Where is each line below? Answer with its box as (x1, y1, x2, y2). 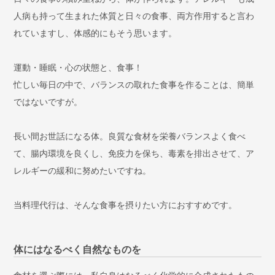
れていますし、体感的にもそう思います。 (14, 28, 177, 38)
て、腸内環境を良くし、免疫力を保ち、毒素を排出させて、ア (14, 148, 255, 158)
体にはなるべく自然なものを (14, 244, 142, 255)
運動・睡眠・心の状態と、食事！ (14, 62, 143, 72)
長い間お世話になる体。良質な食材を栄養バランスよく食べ (14, 131, 246, 141)
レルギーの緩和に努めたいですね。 (14, 165, 152, 176)
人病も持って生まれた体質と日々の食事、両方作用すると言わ (14, 10, 255, 21)
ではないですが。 (14, 96, 83, 107)
